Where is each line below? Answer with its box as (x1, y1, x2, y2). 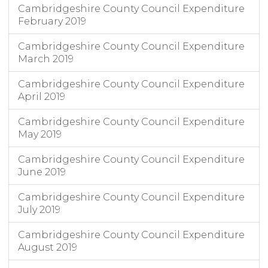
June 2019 (18, 166, 66, 178)
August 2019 (18, 242, 77, 254)
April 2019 (18, 91, 65, 103)
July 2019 (18, 204, 60, 216)
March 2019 (18, 53, 74, 65)
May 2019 (18, 129, 62, 141)
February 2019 (18, 16, 86, 28)
